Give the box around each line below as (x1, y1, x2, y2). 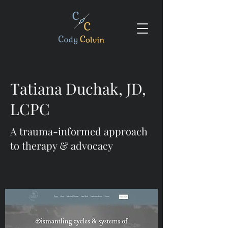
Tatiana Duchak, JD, (10, 78, 146, 99)
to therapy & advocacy (10, 138, 113, 152)
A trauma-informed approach (10, 124, 148, 138)
